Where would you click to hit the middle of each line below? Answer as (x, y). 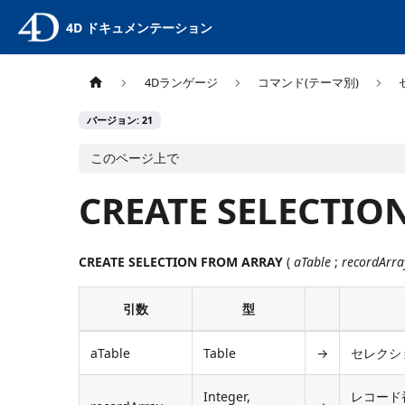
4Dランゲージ (181, 83)
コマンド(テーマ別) (308, 83)
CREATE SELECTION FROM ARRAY (181, 261)
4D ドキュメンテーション (139, 27)
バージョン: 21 (120, 121)
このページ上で (135, 158)
